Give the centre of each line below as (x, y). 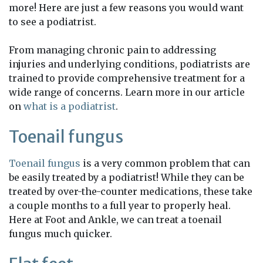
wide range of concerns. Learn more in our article (127, 92)
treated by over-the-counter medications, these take (131, 191)
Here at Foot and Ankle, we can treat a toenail (115, 220)
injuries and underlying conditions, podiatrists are (129, 64)
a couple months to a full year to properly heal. (120, 205)
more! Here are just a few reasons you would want (126, 8)
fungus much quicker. (60, 234)
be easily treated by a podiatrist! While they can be (127, 177)
